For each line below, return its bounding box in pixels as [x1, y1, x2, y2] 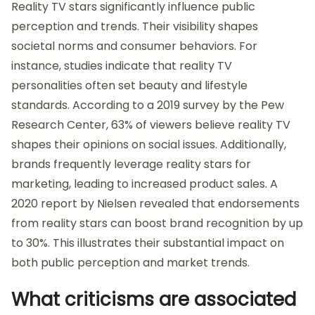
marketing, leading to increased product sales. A [11, 176, 278, 193]
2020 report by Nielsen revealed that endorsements [11, 195, 300, 212]
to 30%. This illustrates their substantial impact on [11, 235, 284, 252]
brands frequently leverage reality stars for [11, 156, 251, 173]
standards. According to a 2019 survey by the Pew [11, 97, 284, 114]
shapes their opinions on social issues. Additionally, [11, 136, 286, 153]
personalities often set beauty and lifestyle [11, 77, 247, 94]
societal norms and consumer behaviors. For [11, 38, 257, 55]
